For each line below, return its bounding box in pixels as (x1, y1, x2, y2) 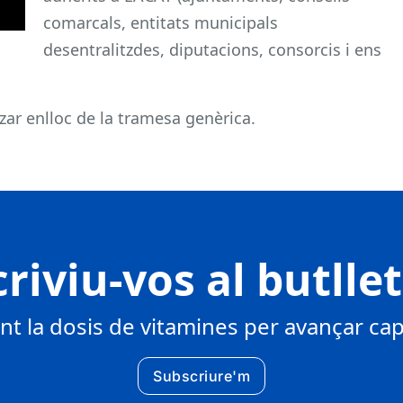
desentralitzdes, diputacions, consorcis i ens (43, 38, 381, 60)
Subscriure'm (153, 366, 250, 385)
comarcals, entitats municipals (43, 11, 278, 33)
